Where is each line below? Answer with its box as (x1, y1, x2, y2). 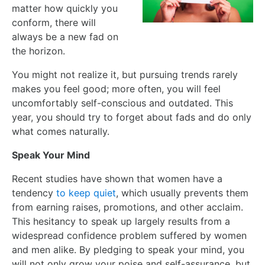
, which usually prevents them (116, 186, 248, 199)
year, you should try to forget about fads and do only (12, 111, 251, 123)
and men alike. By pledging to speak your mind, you (12, 243, 244, 256)
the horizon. (12, 44, 65, 57)
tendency (12, 186, 56, 199)
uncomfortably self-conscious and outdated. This (12, 96, 233, 109)
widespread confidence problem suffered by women (12, 229, 247, 241)
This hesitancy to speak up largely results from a (12, 215, 230, 227)
